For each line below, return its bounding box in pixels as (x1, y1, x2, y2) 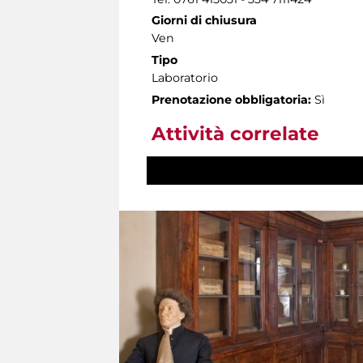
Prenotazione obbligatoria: (152, 92, 311, 107)
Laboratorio (152, 70, 218, 85)
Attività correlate (152, 122, 319, 145)
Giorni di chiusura (152, 12, 257, 28)
